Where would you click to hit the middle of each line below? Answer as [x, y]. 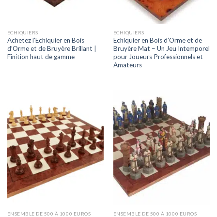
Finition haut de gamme [41, 57]
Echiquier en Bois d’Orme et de [157, 40]
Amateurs [127, 65]
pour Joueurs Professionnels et [158, 57]
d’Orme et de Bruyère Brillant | [52, 49]
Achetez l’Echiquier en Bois [46, 40]
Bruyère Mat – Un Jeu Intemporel [161, 49]
